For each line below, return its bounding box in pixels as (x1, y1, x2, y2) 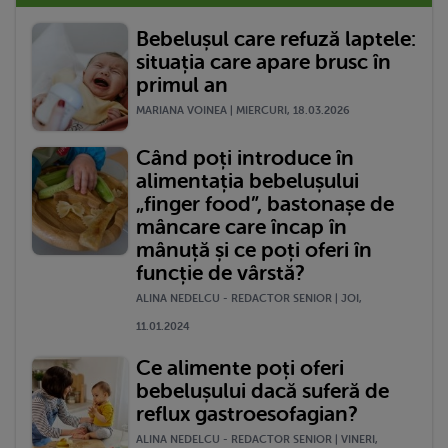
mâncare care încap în (136, 214, 347, 239)
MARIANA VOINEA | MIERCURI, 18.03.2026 (136, 104, 350, 118)
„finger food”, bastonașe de (136, 191, 394, 216)
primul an (136, 73, 228, 98)
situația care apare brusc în (136, 50, 391, 75)
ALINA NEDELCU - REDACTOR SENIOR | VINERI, (136, 432, 378, 446)
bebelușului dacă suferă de (136, 378, 389, 403)
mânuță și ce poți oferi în (136, 237, 372, 262)
